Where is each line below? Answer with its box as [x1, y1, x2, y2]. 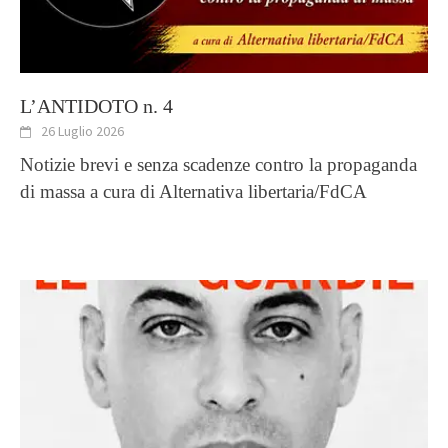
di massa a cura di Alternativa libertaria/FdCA [20, 181, 367, 202]
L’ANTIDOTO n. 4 [20, 94, 173, 117]
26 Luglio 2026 [41, 121, 124, 140]
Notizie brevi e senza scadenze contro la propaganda [20, 154, 417, 175]
